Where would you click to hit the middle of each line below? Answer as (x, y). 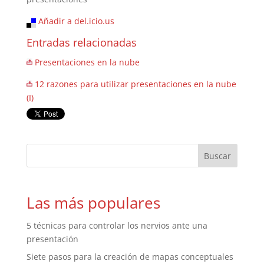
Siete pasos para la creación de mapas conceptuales (130, 257)
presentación (52, 239)
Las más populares (93, 203)
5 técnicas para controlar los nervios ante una (117, 226)
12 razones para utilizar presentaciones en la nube (135, 84)
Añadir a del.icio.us (76, 21)
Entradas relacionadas (81, 43)
